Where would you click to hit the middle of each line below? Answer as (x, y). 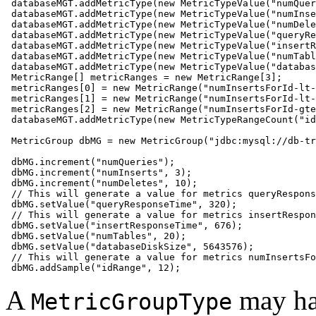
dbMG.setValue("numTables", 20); (96, 236)
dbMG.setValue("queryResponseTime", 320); (121, 204)
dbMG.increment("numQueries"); (90, 162)
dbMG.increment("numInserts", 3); (99, 172)
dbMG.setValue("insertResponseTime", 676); (124, 225)
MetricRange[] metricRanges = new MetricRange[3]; (144, 77)
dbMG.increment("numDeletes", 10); (102, 183)
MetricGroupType (132, 302)
